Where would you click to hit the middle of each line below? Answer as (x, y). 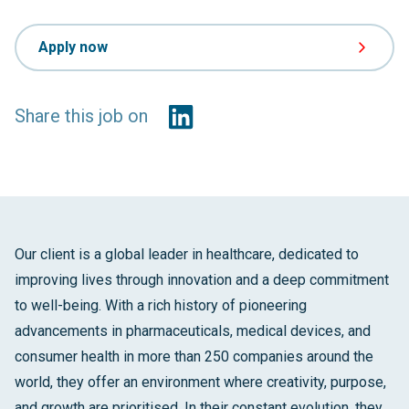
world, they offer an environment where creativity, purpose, (200, 382)
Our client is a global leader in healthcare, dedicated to (187, 254)
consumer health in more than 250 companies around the (194, 357)
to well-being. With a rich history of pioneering (161, 305)
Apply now (73, 47)
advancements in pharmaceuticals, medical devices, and (193, 331)
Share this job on (81, 116)
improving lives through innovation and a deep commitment (202, 280)
